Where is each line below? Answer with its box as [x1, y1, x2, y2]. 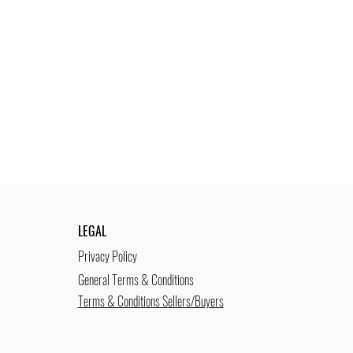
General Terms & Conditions [77, 270, 194, 289]
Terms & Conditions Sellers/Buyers [77, 292, 224, 310]
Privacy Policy [77, 247, 137, 266]
